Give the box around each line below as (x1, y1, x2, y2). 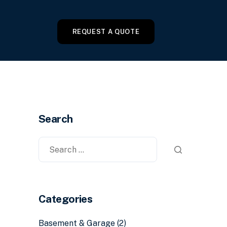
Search (39, 112, 73, 126)
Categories (39, 193, 93, 206)
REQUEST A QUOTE (72, 28, 140, 36)
